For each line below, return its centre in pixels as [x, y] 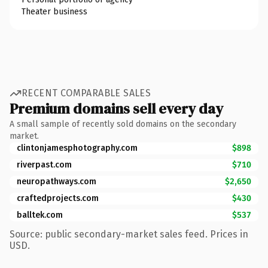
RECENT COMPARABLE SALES [86, 93]
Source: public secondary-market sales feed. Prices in [129, 234]
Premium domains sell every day [116, 108]
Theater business [54, 11]
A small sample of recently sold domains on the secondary [123, 124]
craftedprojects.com [58, 198]
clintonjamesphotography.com [77, 148]
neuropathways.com [57, 181]
